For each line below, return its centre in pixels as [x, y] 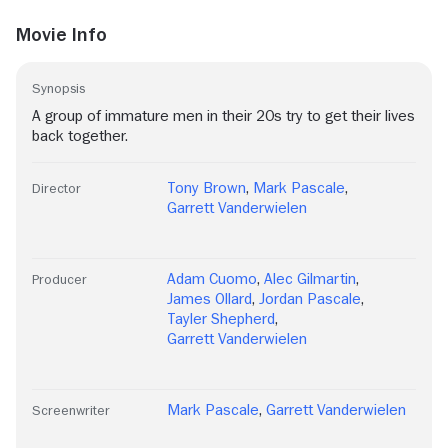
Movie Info [61, 34]
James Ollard [209, 299]
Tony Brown [206, 188]
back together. [80, 136]
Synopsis [58, 88]
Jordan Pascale [310, 299]
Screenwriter [71, 410]
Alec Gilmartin [310, 279]
